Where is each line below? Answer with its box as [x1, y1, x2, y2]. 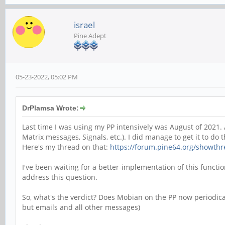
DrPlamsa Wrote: [22, 104, 79, 113]
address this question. [22, 172, 97, 182]
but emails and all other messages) [22, 202, 140, 212]
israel [74, 19, 95, 31]
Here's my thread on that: [22, 142, 110, 152]
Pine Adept [74, 31, 106, 41]
